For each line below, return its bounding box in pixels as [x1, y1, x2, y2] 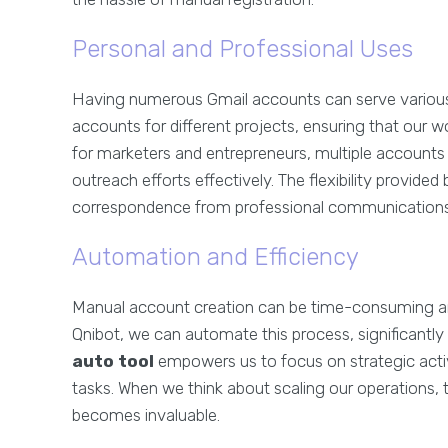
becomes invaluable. [72, 405, 220, 426]
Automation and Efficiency [72, 243, 359, 272]
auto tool [72, 351, 154, 372]
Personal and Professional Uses [72, 35, 413, 64]
